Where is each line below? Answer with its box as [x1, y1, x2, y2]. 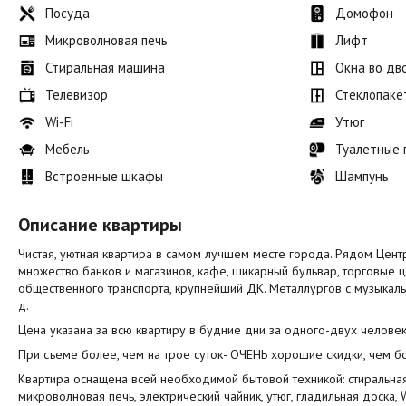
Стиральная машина [45, 59, 165, 77]
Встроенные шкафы [45, 168, 163, 186]
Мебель [45, 140, 90, 159]
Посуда [45, 5, 90, 23]
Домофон [334, 5, 393, 23]
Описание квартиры [18, 213, 182, 237]
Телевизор [45, 86, 108, 104]
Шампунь [334, 168, 389, 186]
